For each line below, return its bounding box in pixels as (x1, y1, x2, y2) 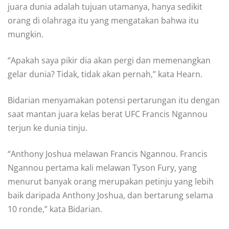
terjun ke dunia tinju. (8, 122, 87, 133)
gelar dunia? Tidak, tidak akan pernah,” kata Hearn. (8, 68, 202, 80)
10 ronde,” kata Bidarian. (8, 203, 102, 215)
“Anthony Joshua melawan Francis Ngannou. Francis (8, 148, 208, 159)
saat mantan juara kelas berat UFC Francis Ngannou (8, 108, 208, 120)
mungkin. (8, 28, 43, 40)
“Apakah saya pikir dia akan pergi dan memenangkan (8, 54, 211, 66)
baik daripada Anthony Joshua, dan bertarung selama (8, 189, 213, 201)
